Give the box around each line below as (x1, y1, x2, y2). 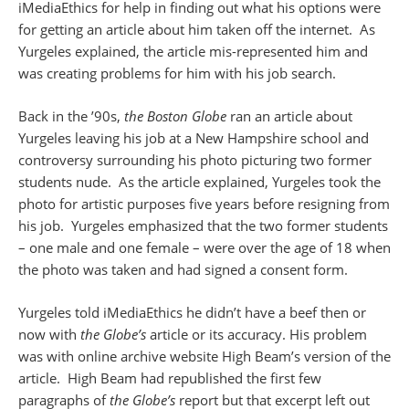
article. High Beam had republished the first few (18, 369, 321, 388)
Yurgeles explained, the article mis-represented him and (18, 42, 368, 61)
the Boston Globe (124, 107, 226, 126)
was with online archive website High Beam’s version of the (18, 347, 391, 366)
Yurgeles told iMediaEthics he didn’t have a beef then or (18, 303, 366, 322)
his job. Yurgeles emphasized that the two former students (18, 216, 388, 236)
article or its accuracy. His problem (146, 325, 367, 344)
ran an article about (226, 107, 352, 126)
